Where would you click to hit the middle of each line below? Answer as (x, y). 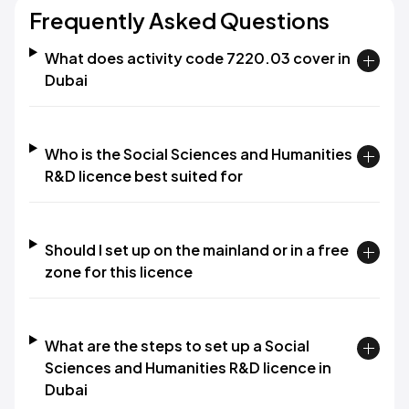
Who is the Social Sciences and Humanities (198, 154)
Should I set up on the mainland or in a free (196, 250)
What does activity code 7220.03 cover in (197, 58)
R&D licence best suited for (143, 176)
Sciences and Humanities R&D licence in (188, 367)
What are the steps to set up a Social (177, 346)
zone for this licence (118, 272)
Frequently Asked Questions (179, 20)
